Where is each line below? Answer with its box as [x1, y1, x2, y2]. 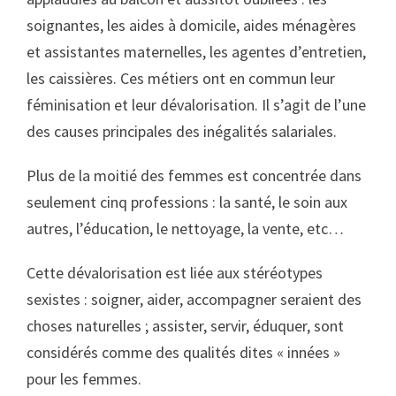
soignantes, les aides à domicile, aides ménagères [27, 15, 356, 35]
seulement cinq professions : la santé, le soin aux [27, 192, 347, 212]
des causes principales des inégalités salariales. [27, 121, 337, 141]
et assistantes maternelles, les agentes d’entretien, [27, 42, 366, 62]
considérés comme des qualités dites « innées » [27, 342, 340, 362]
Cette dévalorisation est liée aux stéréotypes [27, 263, 323, 283]
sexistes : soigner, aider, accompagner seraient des [27, 289, 362, 309]
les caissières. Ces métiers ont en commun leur [27, 68, 335, 88]
